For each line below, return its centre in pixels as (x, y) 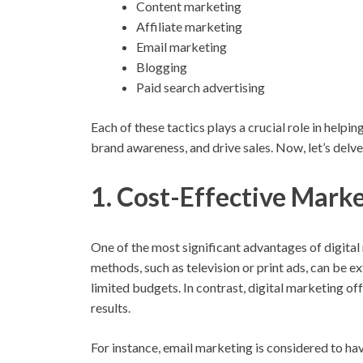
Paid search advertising (201, 87)
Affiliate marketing (189, 26)
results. (111, 308)
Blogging (162, 66)
